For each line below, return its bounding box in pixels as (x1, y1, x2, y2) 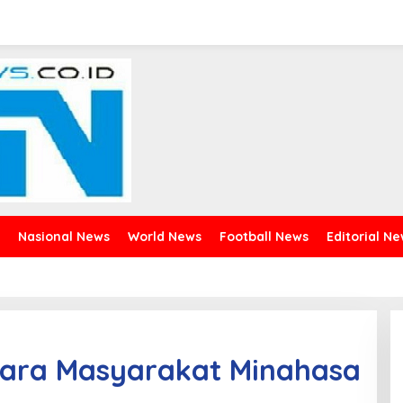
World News (128, 228, 201, 245)
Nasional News (18, 228, 110, 245)
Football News (219, 228, 309, 245)
